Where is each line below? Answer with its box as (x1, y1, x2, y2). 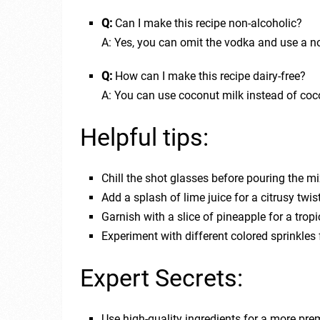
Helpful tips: (80, 123, 209, 152)
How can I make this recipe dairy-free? (112, 69, 306, 83)
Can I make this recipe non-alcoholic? (112, 16, 303, 30)
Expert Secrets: (80, 264, 243, 293)
